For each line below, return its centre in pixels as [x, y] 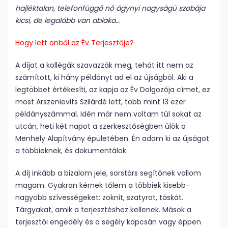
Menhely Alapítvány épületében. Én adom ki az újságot [112, 138]
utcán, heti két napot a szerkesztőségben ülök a [101, 126]
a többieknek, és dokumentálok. [72, 151]
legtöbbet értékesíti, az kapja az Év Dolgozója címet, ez [113, 90]
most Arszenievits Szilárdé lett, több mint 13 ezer [101, 102]
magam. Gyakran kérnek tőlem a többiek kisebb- [103, 185]
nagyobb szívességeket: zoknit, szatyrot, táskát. [99, 197]
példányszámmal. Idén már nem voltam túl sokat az [108, 114]
